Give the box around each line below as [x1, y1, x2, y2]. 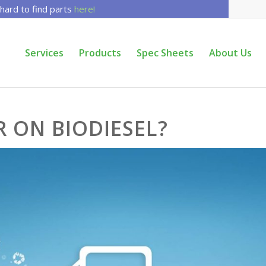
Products [79, 46, 121, 59]
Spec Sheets [137, 46, 194, 59]
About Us [209, 46, 252, 59]
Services [25, 46, 64, 59]
